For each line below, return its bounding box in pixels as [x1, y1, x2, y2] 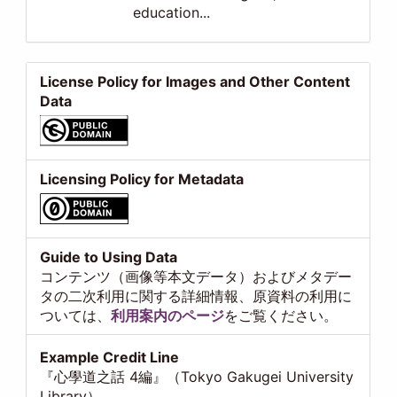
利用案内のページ [111, 306, 225, 324]
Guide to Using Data [40, 247, 178, 266]
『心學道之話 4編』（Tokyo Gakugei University [40, 367, 354, 385]
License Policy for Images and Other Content [40, 72, 351, 90]
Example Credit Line [40, 347, 180, 366]
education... [133, 4, 211, 22]
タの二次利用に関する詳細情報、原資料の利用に [40, 286, 353, 305]
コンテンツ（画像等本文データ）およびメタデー [40, 267, 353, 285]
